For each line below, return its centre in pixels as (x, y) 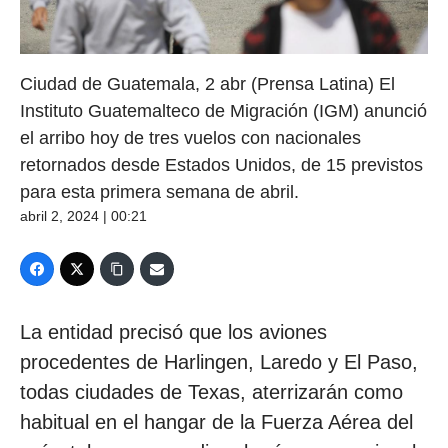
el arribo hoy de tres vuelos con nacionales (190, 138)
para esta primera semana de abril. (159, 192)
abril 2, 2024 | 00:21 (83, 216)
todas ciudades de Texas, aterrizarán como (211, 392)
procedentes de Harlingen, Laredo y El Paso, (219, 362)
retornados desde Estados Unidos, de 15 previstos (221, 165)
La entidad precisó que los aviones (173, 332)
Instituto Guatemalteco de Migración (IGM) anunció (223, 111)
